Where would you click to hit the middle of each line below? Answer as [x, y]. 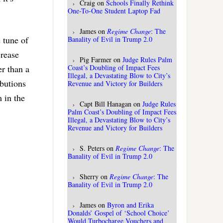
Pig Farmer [96, 60]
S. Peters [92, 148]
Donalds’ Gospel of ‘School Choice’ [119, 213]
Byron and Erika [130, 205]
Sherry [89, 177]
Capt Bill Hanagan [106, 104]
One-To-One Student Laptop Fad [114, 11]
